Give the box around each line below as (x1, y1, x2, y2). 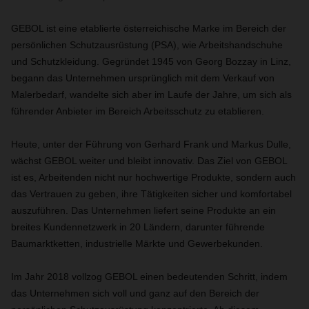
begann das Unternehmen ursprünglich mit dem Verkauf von (11, 72, 275, 83)
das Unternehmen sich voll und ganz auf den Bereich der (11, 288, 259, 299)
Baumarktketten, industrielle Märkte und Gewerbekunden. (11, 238, 263, 249)
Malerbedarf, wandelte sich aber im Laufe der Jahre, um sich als (11, 89, 292, 100)
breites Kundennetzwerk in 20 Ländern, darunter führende (11, 221, 265, 232)
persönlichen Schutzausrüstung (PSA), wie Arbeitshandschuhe (11, 39, 283, 50)
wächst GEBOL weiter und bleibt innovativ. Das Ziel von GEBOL (11, 155, 287, 166)
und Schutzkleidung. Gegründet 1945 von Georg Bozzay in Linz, (11, 56, 291, 67)
